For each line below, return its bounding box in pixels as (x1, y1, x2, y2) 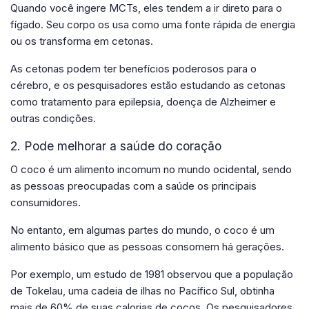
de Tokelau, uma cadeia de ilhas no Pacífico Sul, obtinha (10, 283, 275, 297)
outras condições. (10, 111, 96, 125)
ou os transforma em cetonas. (10, 34, 153, 48)
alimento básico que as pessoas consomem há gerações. (10, 239, 284, 253)
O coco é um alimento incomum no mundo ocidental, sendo (10, 162, 292, 176)
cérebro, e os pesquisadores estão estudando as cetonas (10, 78, 286, 92)
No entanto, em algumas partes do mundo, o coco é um (10, 223, 275, 237)
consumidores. (10, 195, 81, 209)
